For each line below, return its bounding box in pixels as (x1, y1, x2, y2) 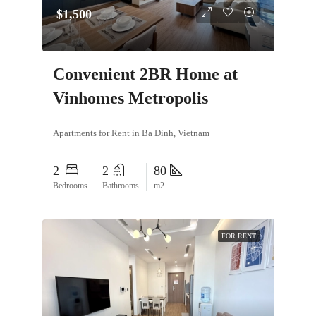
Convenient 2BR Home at (53, 65, 238, 84)
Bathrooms (102, 181, 139, 191)
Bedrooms (53, 181, 87, 191)
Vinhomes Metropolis (53, 89, 208, 108)
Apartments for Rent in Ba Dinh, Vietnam (53, 128, 209, 139)
